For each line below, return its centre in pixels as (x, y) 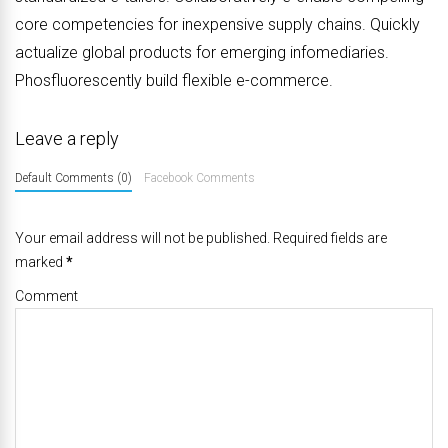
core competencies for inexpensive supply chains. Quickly (217, 24)
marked (40, 261)
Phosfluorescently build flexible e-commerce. (174, 80)
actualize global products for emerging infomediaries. (202, 52)
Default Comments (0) (73, 177)
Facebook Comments (199, 177)
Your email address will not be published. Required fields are (201, 237)
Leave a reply (67, 138)
